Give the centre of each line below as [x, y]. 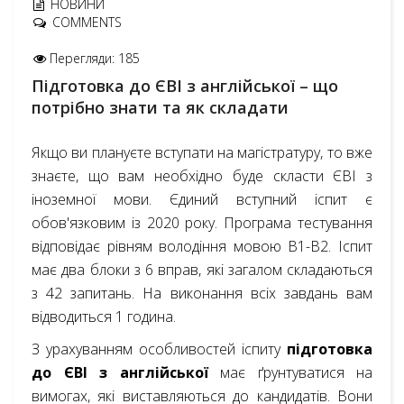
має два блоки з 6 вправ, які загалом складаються [202, 270]
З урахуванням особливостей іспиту [159, 349]
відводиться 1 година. [104, 317]
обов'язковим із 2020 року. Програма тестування [202, 223]
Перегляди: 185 [95, 58]
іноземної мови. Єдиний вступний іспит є [202, 199]
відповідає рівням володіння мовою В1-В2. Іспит [202, 246]
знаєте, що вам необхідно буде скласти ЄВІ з [202, 176]
